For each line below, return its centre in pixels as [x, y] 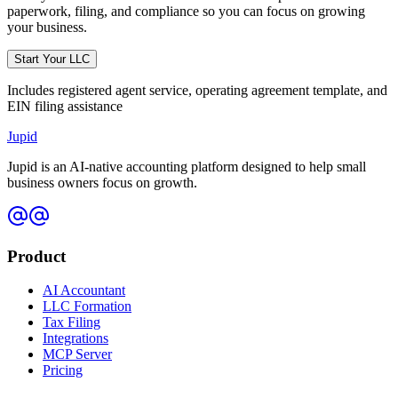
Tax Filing [72, 322]
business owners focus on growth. [102, 182]
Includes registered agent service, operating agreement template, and [197, 90]
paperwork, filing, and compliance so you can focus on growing [186, 11]
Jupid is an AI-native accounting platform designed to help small [187, 166]
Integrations [76, 338]
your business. [47, 27]
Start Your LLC [52, 59]
